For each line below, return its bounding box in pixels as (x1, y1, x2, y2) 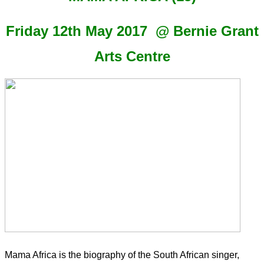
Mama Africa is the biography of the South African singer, (5, 250, 239, 260)
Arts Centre (94, 48, 170, 65)
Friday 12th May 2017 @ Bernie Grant (5, 23, 259, 39)
